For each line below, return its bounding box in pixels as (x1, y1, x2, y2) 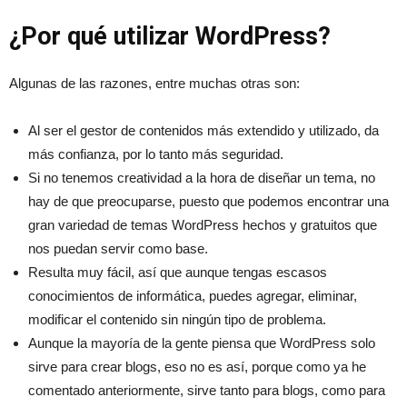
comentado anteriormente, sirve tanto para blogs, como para (28, 382, 385, 398)
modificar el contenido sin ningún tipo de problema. (28, 311, 326, 327)
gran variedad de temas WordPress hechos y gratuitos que (28, 216, 377, 233)
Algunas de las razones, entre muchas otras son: (9, 74, 300, 91)
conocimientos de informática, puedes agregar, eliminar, (28, 287, 357, 303)
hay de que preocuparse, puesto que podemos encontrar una (28, 193, 389, 209)
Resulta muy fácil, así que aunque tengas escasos (28, 263, 327, 280)
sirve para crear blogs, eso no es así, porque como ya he (28, 358, 366, 374)
